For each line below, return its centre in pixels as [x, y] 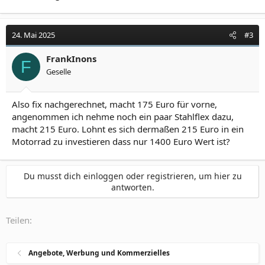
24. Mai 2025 [33, 35]
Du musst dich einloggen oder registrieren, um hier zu [132, 176]
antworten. [132, 187]
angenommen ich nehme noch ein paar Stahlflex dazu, [123, 116]
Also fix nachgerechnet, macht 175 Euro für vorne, [114, 104]
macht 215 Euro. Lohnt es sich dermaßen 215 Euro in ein [128, 129]
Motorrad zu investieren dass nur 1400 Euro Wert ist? [121, 141]
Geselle [59, 72]
